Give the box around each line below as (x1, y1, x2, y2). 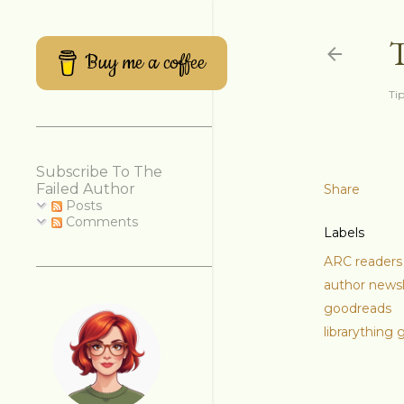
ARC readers (324, 253, 402, 270)
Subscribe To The (36, 163, 162, 180)
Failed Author (36, 180, 135, 197)
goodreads (324, 300, 391, 317)
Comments (62, 214, 138, 230)
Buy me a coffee (85, 49, 207, 77)
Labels (324, 225, 364, 241)
